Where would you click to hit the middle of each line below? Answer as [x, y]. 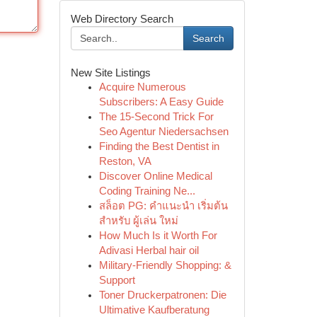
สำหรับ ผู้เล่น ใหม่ [138, 221]
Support [117, 280]
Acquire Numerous [142, 87]
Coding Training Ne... [147, 191]
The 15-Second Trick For [156, 117]
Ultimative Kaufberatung [154, 310]
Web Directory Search [122, 19]
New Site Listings [110, 73]
